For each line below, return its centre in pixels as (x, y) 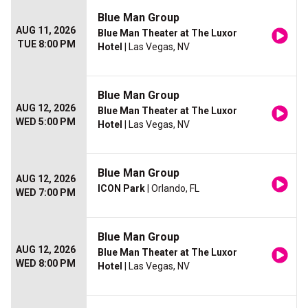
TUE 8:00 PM (46, 44)
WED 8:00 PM (46, 264)
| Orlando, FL (172, 189)
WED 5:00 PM (46, 122)
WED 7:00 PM (46, 193)
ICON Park (121, 189)
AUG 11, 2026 (46, 31)
